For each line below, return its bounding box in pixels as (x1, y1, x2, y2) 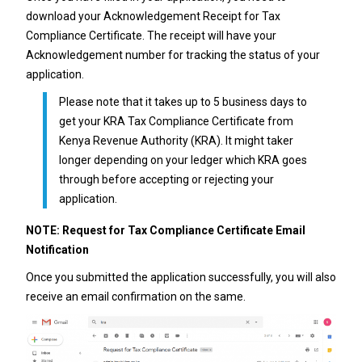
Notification (25, 242, 89, 256)
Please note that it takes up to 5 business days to (58, 95, 307, 108)
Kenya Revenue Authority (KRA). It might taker (58, 133, 293, 147)
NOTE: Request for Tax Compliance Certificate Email (25, 223, 305, 237)
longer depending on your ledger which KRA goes (58, 153, 307, 166)
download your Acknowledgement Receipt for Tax (25, 9, 280, 23)
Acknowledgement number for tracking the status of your (25, 48, 320, 61)
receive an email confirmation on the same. (25, 289, 246, 303)
